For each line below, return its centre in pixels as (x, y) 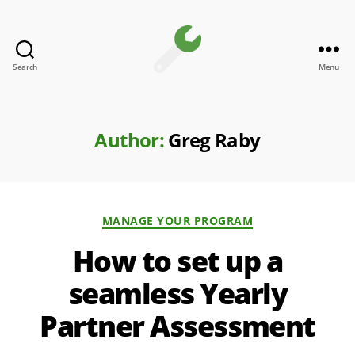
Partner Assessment (177, 326)
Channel (204, 80)
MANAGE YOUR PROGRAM (177, 221)
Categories (211, 218)
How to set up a (177, 261)
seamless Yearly (177, 293)
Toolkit (200, 98)
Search (25, 67)
